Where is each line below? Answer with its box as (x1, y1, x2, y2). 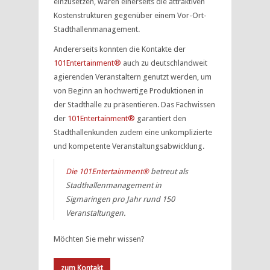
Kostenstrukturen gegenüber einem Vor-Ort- (54, 11, 207, 20)
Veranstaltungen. (66, 209, 125, 218)
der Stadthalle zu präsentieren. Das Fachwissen (54, 100, 215, 109)
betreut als (149, 167, 188, 176)
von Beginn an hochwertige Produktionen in (54, 86, 204, 95)
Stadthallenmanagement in (66, 181, 162, 190)
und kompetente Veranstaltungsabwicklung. (54, 142, 204, 151)
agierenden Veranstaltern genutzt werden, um (54, 72, 212, 81)
